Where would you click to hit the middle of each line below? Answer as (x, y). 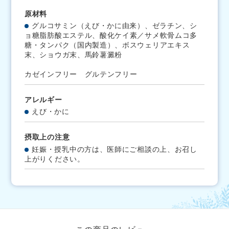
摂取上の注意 (47, 137)
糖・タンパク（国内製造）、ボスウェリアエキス (107, 45)
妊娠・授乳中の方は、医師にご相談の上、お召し (114, 149)
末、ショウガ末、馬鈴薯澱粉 (74, 55)
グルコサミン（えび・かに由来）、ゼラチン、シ (114, 26)
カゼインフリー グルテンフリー (81, 74)
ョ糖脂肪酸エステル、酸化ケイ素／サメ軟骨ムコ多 (111, 36)
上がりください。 (55, 159)
